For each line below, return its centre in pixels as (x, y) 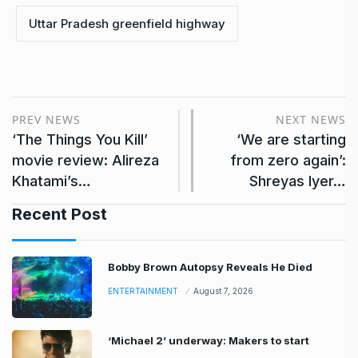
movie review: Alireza (86, 160)
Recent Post (60, 214)
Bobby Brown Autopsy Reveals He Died (210, 267)
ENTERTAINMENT (143, 290)
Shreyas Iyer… (298, 181)
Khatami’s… (52, 181)
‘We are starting (291, 139)
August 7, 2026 (223, 290)
